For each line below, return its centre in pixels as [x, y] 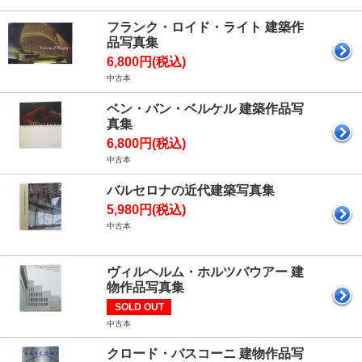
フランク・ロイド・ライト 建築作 [205, 27]
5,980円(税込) [146, 209]
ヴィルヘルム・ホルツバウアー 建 [205, 271]
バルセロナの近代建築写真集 [191, 190]
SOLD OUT [139, 307]
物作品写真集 [145, 287]
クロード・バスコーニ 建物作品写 [205, 353]
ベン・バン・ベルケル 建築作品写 [205, 108]
